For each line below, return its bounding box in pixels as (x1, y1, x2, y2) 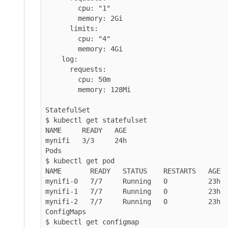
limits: (45, 24, 70, 33)
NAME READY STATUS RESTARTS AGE (45, 166, 220, 175)
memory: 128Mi (45, 85, 78, 94)
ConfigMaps (45, 207, 86, 216)
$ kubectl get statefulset (45, 116, 147, 124)
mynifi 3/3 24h (45, 136, 127, 145)
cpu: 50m (45, 75, 78, 83)
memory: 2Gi (45, 14, 78, 22)
